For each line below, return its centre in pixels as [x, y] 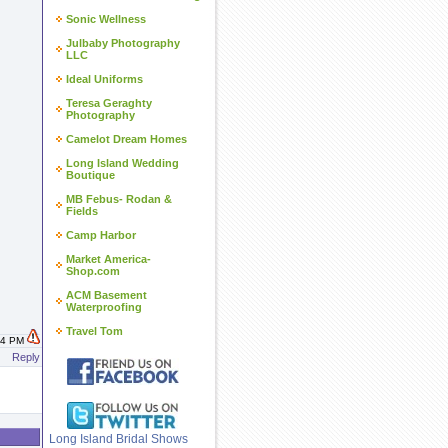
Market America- [108, 259]
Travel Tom [94, 331]
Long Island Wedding [122, 163]
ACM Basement [106, 295]
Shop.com [93, 271]
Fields [82, 211]
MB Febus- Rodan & [119, 199]
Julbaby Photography [123, 43]
